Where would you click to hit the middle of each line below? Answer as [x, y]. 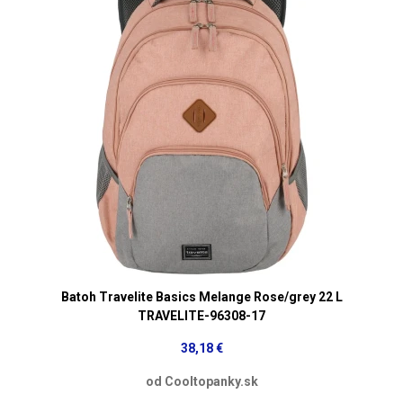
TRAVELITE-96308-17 [201, 315]
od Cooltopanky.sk [201, 381]
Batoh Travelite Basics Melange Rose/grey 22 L [201, 296]
